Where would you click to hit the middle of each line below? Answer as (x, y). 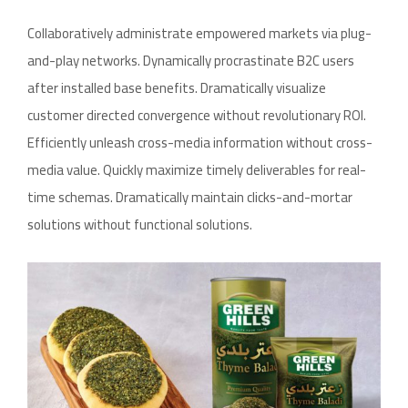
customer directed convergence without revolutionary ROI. (197, 115)
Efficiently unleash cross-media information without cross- (200, 142)
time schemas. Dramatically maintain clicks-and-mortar (190, 197)
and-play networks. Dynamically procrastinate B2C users (191, 60)
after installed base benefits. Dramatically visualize (177, 87)
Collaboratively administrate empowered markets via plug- (199, 33)
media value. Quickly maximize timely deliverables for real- (197, 169)
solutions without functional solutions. (140, 224)
